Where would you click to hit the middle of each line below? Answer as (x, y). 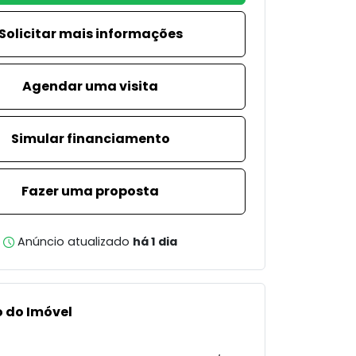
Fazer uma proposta (90, 191)
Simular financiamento (90, 139)
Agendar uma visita (90, 86)
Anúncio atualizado (74, 242)
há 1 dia (155, 242)
